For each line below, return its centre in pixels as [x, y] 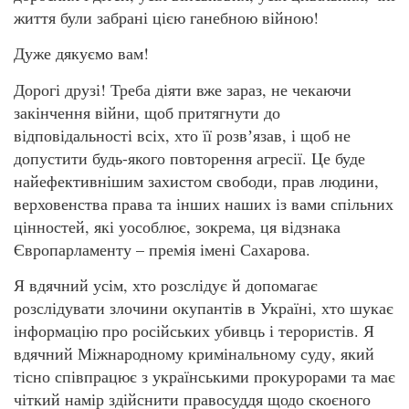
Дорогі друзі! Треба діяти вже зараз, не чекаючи [183, 89]
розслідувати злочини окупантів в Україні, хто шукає [204, 307]
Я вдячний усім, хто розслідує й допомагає [166, 284]
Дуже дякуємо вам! [81, 53]
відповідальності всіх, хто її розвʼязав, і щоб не [182, 135]
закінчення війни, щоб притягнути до [147, 112]
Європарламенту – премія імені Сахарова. [162, 249]
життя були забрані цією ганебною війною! [166, 17]
